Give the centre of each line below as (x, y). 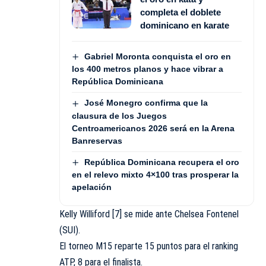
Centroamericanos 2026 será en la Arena (153, 128)
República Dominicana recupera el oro (161, 162)
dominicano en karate (185, 26)
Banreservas (97, 140)
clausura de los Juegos (119, 115)
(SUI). (70, 230)
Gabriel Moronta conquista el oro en (157, 57)
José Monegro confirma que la (146, 103)
